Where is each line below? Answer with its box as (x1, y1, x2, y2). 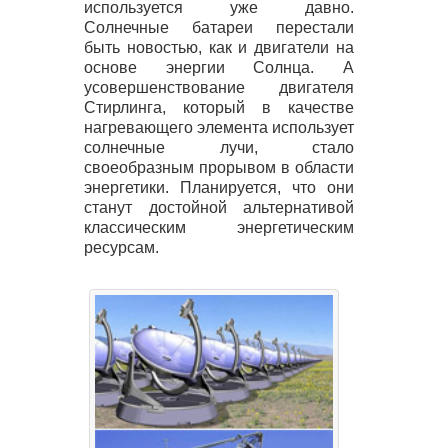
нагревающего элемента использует (84, 118, 354, 136)
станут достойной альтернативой (84, 198, 354, 216)
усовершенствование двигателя (84, 78, 354, 96)
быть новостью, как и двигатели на (84, 38, 354, 56)
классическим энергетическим (84, 218, 354, 236)
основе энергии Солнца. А (84, 58, 354, 76)
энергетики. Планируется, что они (84, 178, 354, 196)
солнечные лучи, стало (84, 138, 354, 156)
